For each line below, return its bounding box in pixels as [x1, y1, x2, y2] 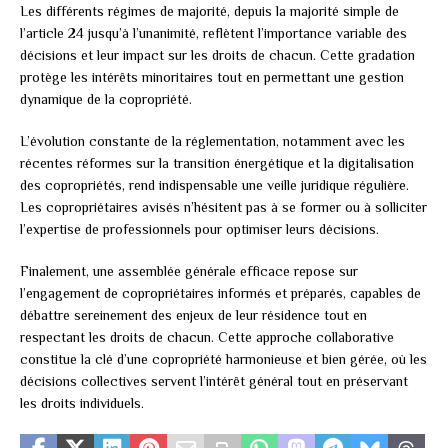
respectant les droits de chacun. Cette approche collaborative [20, 328, 394, 345]
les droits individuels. [20, 394, 144, 411]
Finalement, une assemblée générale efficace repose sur [20, 262, 358, 279]
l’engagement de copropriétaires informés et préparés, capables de [20, 284, 421, 301]
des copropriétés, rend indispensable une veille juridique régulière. [20, 176, 409, 193]
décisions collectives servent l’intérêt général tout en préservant [20, 372, 408, 389]
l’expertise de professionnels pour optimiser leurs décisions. [20, 220, 379, 237]
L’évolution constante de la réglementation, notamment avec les [20, 132, 405, 149]
